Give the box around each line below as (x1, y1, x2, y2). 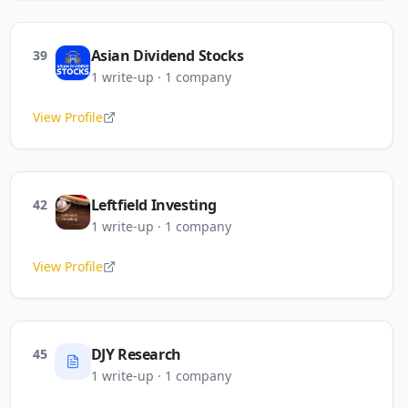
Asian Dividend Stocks (90, 46, 244, 66)
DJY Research (90, 344, 181, 364)
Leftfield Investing (90, 195, 218, 215)
